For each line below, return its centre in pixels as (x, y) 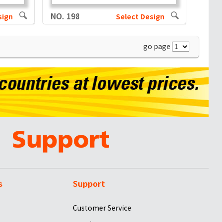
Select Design (140, 17)
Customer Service (102, 208)
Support (89, 184)
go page (157, 46)
